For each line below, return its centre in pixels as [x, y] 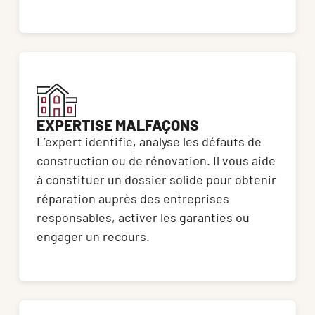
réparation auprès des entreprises [133, 199]
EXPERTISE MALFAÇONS [118, 125]
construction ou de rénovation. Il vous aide [156, 161]
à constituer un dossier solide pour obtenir [156, 180]
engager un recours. [93, 237]
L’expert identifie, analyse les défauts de [149, 142]
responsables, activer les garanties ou [143, 218]
